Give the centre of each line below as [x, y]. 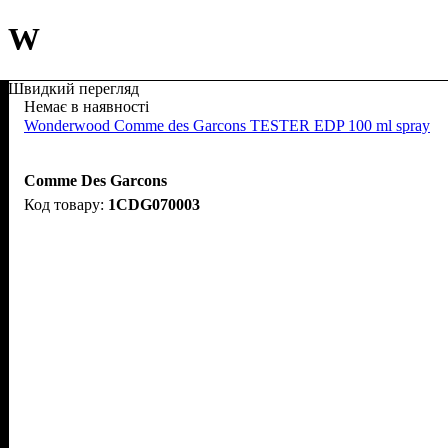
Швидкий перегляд [73, 88]
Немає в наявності [86, 106]
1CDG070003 [154, 204]
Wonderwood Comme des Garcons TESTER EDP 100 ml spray [227, 125]
